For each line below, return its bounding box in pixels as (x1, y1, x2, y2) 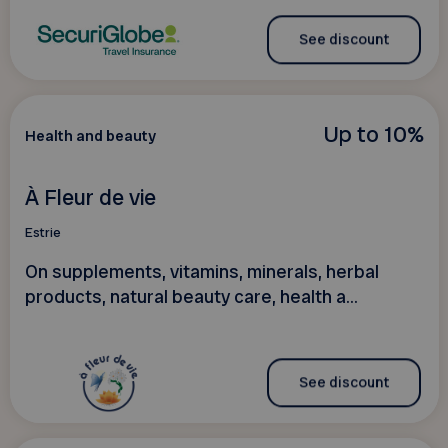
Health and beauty (24, 125, 156, 146)
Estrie (24, 224, 61, 242)
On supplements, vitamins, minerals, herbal (24, 260, 379, 285)
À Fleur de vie (24, 182, 156, 212)
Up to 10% (322, 118, 424, 149)
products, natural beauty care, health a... (24, 285, 358, 310)
